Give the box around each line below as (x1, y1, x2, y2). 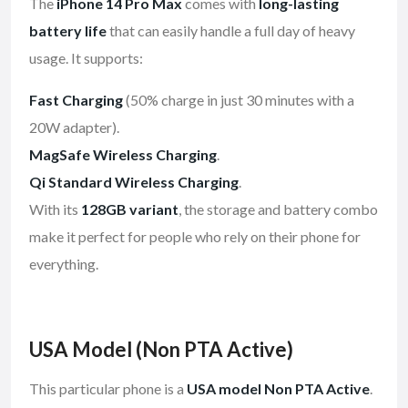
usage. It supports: (29, 49, 143, 67)
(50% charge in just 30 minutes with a (123, 91, 354, 109)
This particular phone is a (29, 380, 187, 398)
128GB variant (81, 200, 178, 219)
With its (29, 200, 81, 219)
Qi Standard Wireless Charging (29, 173, 239, 191)
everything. (29, 255, 98, 273)
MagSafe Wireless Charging (29, 146, 217, 164)
